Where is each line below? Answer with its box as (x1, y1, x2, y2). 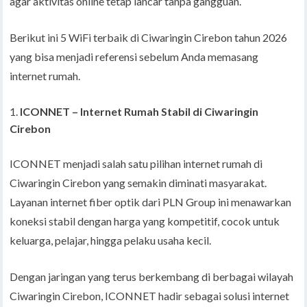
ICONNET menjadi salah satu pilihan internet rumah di (10, 157, 263, 171)
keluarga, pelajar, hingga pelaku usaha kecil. (10, 234, 212, 247)
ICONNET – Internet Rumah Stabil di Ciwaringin (20, 105, 259, 119)
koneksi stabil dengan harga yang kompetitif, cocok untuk (10, 214, 280, 228)
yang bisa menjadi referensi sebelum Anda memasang (10, 50, 259, 64)
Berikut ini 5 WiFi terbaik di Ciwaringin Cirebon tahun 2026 (10, 31, 288, 45)
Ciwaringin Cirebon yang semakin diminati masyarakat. (10, 176, 267, 190)
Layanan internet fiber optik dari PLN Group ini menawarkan (10, 195, 292, 209)
